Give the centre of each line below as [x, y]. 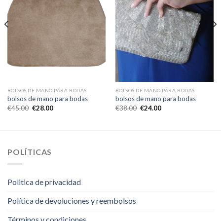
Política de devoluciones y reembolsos [72, 200]
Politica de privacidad [44, 182]
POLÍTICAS [30, 152]
